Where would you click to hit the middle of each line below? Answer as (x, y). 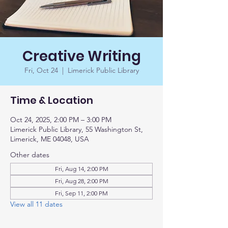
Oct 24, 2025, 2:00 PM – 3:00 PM (61, 120)
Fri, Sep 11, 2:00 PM (81, 193)
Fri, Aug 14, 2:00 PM (81, 169)
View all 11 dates (36, 204)
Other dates (30, 155)
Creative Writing (81, 56)
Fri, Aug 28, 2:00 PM (81, 181)
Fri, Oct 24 (41, 70)
